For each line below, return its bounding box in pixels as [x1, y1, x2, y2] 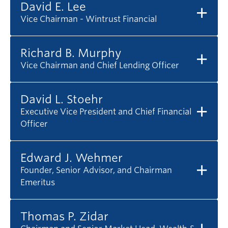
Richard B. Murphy [20, 46, 121, 60]
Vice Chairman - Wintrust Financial [20, 14, 157, 24]
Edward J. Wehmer [20, 151, 123, 165]
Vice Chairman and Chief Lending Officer [20, 61, 179, 71]
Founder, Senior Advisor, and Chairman [20, 165, 172, 176]
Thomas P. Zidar [20, 210, 108, 223]
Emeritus [20, 178, 55, 188]
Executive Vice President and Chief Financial [20, 107, 191, 117]
